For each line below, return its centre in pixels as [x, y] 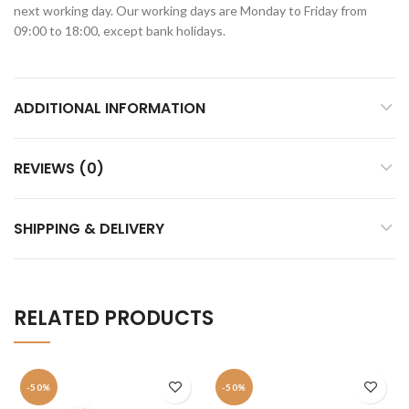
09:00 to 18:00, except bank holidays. [120, 30]
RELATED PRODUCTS [114, 318]
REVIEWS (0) [59, 168]
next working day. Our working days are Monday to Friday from [190, 10]
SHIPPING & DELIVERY [89, 228]
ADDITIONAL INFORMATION [110, 108]
